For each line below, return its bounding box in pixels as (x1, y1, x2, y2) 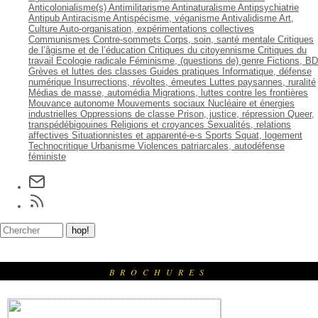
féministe (28, 151, 66, 162)
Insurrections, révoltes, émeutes (74, 77, 207, 87)
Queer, (287, 109, 314, 119)
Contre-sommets (93, 34, 161, 45)
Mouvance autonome (28, 98, 114, 109)
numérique (28, 77, 71, 87)
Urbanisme (91, 141, 135, 151)
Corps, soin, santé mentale (164, 34, 275, 45)
